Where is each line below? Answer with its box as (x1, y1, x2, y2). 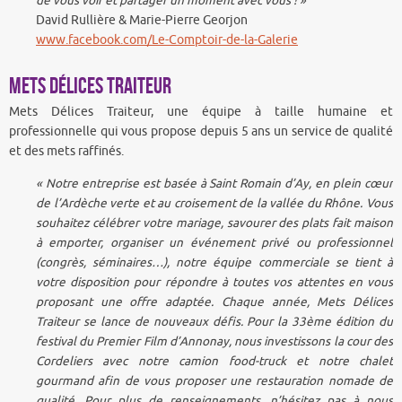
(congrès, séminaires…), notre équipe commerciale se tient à (36, 254, 393, 270)
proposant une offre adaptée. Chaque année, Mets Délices (36, 293, 393, 310)
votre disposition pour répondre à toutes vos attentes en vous (36, 274, 393, 290)
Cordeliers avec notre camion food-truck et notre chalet (36, 353, 393, 369)
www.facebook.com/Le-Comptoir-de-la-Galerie (36, 32, 298, 48)
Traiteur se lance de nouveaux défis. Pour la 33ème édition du (36, 313, 393, 329)
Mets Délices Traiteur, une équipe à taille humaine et (9, 104, 393, 120)
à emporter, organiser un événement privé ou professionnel (36, 234, 393, 250)
